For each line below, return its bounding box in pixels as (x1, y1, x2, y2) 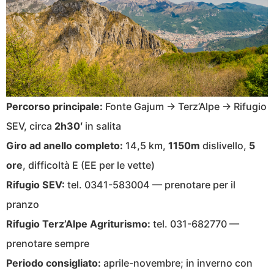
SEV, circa (6, 120, 54, 133)
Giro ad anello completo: (6, 139, 123, 152)
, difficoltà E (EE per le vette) (23, 159, 155, 172)
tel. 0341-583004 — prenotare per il (65, 179, 235, 191)
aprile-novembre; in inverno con (101, 257, 253, 270)
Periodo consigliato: (6, 257, 101, 270)
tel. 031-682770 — (150, 218, 239, 231)
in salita (83, 120, 121, 133)
